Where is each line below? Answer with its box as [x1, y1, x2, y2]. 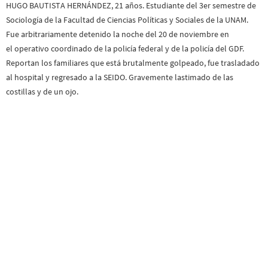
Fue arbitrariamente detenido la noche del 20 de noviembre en [6, 28, 229, 39]
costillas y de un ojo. [6, 86, 78, 97]
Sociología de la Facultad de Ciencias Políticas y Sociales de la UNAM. [6, 14, 248, 25]
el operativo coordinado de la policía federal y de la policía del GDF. [6, 42, 244, 54]
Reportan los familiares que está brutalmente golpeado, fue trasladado [6, 57, 260, 68]
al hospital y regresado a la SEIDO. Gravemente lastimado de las [6, 71, 233, 83]
